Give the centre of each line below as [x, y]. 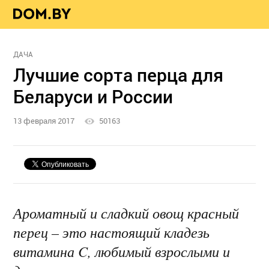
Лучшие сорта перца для [119, 75]
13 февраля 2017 [44, 121]
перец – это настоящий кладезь [112, 232]
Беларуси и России [93, 96]
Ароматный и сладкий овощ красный [126, 213]
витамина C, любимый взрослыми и [122, 251]
